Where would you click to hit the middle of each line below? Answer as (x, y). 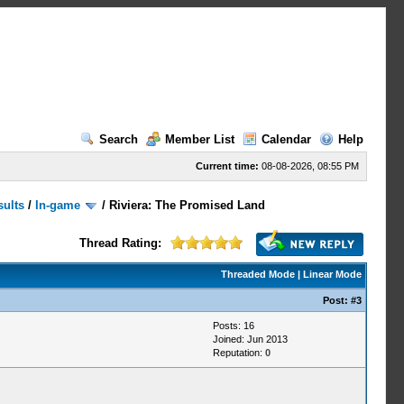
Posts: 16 (233, 326)
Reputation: (239, 353)
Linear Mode (332, 274)
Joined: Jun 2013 (250, 339)
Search (118, 139)
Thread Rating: (120, 243)
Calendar (286, 139)
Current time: (227, 166)
